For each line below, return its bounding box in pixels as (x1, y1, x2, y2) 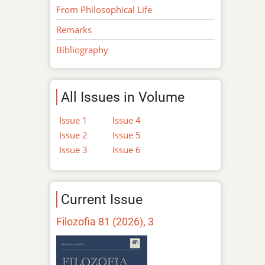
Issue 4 (112, 114, 141, 126)
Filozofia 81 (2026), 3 (56, 215, 154, 228)
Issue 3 (59, 143, 88, 156)
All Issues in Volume (61, 88, 185, 105)
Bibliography (56, 43, 109, 56)
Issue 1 (59, 114, 88, 126)
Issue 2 (59, 128, 88, 141)
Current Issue (61, 190, 143, 208)
